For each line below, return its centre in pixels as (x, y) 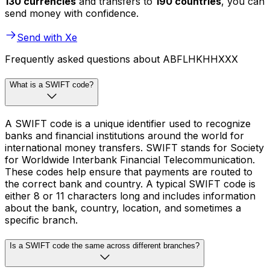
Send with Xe (47, 38)
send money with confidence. (72, 14)
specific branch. (41, 220)
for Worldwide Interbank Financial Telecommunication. (130, 159)
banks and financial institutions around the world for (124, 135)
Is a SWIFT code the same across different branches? (105, 245)
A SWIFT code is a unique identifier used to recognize (128, 123)
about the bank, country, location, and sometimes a (123, 208)
